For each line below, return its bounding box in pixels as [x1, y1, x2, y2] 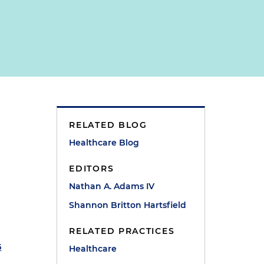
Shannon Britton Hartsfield [69, 200, 187, 210]
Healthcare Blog [69, 137, 140, 148]
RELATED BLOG [69, 120, 147, 130]
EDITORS [69, 163, 114, 174]
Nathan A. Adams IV [69, 181, 155, 192]
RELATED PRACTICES [69, 226, 175, 236]
